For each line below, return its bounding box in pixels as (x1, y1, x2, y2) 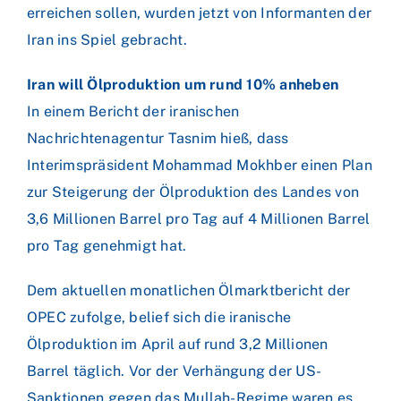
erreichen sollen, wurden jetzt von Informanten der (27, 4, 371, 21)
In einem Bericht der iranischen (27, 103, 240, 120)
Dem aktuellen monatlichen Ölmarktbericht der (27, 282, 351, 299)
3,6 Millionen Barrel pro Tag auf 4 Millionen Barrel (27, 210, 371, 227)
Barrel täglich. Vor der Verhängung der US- (27, 363, 322, 380)
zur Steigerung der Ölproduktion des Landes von (27, 183, 360, 200)
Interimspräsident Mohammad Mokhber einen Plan (27, 157, 372, 174)
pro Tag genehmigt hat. (27, 237, 187, 254)
